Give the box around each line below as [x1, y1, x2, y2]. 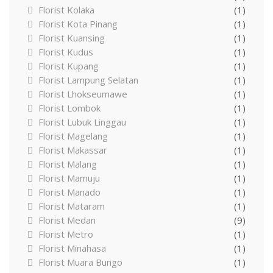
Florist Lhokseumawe [38, 87, 127, 100]
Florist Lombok [38, 101, 101, 114]
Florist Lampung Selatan [38, 73, 138, 86]
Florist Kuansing [38, 31, 105, 44]
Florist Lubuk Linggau [38, 115, 126, 128]
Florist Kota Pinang [38, 17, 118, 30]
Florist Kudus [38, 45, 93, 58]
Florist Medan [38, 213, 96, 226]
